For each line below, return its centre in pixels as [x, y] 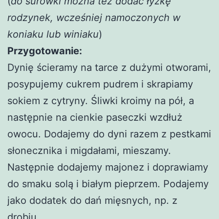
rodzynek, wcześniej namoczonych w [94, 17]
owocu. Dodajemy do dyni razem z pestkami [109, 134]
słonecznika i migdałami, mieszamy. [89, 150]
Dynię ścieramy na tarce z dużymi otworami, [109, 67]
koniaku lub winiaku [53, 34]
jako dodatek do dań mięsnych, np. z [92, 200]
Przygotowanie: [45, 51]
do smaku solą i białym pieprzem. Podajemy [108, 184]
